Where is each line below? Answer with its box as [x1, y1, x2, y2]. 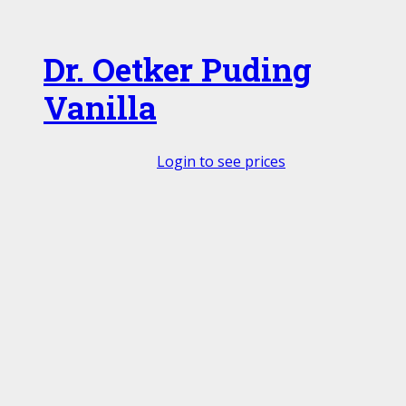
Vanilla [43, 86, 157, 130]
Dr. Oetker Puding [43, 48, 312, 92]
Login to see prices [157, 151, 285, 172]
